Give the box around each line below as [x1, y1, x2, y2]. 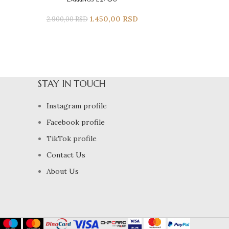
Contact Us [47, 150, 85, 159]
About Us [47, 166, 79, 176]
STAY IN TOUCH [38, 77, 106, 89]
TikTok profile [47, 133, 97, 143]
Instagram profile [47, 101, 107, 110]
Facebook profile [47, 117, 105, 127]
